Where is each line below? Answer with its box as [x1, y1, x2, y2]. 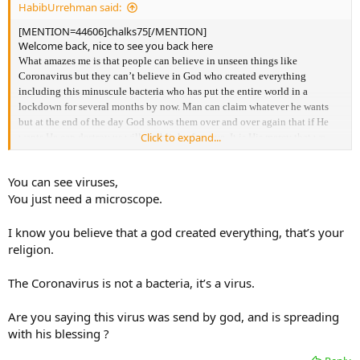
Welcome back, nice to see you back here [18, 39, 213, 54]
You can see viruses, [8, 173, 118, 190]
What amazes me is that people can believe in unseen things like [18, 55, 297, 67]
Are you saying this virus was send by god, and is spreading [8, 308, 339, 325]
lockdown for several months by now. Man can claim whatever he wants [18, 100, 329, 113]
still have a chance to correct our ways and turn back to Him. [18, 146, 280, 159]
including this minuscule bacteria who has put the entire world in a [18, 85, 308, 98]
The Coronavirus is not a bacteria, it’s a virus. [8, 274, 255, 291]
